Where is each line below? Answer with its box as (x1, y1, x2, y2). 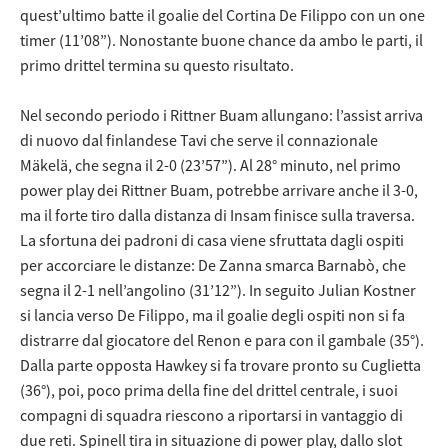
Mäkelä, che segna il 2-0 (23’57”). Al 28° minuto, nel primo (20, 154, 401, 175)
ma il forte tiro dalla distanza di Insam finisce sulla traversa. (20, 204, 415, 225)
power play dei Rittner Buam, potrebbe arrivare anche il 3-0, (20, 179, 418, 200)
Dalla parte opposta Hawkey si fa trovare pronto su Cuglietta (20, 354, 421, 375)
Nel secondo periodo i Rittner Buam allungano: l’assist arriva (20, 104, 423, 125)
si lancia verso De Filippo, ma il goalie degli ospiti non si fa (20, 304, 405, 325)
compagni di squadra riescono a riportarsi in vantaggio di (20, 404, 403, 425)
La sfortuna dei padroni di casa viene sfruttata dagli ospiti (20, 229, 404, 250)
